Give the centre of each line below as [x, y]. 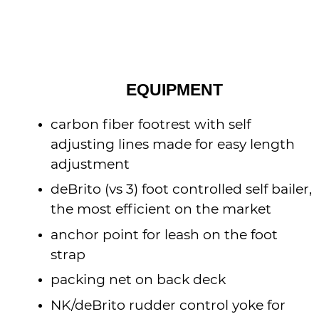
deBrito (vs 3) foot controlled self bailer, [182, 190]
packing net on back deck [138, 281]
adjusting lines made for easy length [173, 145]
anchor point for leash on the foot [164, 235]
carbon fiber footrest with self [151, 125]
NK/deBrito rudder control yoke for [168, 305]
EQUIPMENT [174, 90]
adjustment [90, 164]
